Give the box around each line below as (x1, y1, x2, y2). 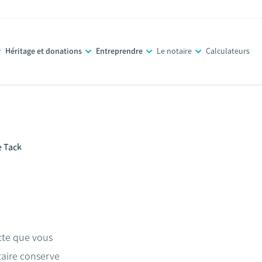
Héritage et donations (5, 46, 82, 56)
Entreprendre (96, 46, 143, 56)
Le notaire (157, 46, 192, 56)
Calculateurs (206, 46, 250, 56)
